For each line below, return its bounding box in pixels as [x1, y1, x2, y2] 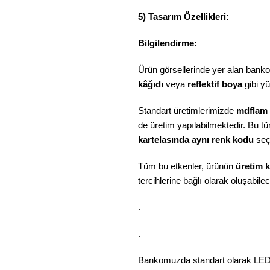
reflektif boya [187, 79, 242, 89]
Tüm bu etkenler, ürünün [138, 161, 236, 171]
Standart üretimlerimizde [138, 105, 236, 116]
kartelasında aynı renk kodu [138, 134, 254, 145]
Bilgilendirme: [138, 38, 197, 48]
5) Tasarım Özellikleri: [138, 11, 231, 22]
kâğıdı [138, 79, 163, 89]
